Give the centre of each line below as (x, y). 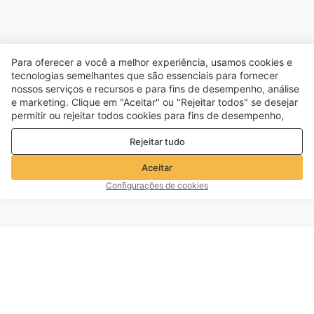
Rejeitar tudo (157, 142)
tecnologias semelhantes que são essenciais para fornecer (145, 76)
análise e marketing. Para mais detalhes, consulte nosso (140, 129)
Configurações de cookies (157, 185)
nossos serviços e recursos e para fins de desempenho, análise (155, 89)
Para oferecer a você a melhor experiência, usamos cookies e (152, 62)
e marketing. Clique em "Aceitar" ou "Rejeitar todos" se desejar (155, 102)
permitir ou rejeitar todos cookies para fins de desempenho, (148, 116)
